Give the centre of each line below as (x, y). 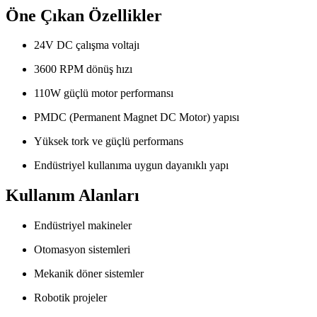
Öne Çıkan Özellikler (84, 15)
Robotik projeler (70, 298)
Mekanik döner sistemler (89, 274)
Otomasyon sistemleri (82, 250)
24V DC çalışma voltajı (87, 45)
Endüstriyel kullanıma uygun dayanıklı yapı (131, 166)
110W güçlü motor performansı (104, 93)
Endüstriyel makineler (83, 226)
